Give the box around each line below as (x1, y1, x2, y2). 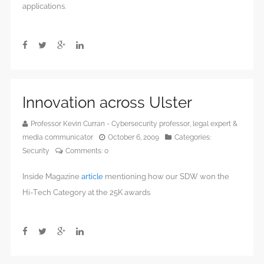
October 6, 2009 (108, 133, 159, 142)
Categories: (174, 133, 211, 142)
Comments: (65, 147, 104, 156)
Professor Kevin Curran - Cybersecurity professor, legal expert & (31, 120, 237, 128)
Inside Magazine (22, 172, 81, 181)
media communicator (22, 133, 93, 142)
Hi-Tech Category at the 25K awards (22, 188, 150, 197)
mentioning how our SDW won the (103, 172, 229, 181)
